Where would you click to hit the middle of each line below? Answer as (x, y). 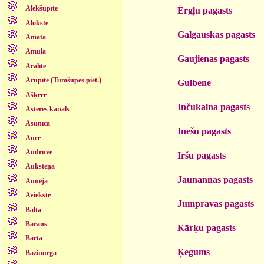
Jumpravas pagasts (216, 203)
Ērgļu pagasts (205, 10)
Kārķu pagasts (207, 227)
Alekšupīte (41, 9)
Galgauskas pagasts (216, 34)
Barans (36, 224)
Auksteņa (40, 166)
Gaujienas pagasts (213, 58)
